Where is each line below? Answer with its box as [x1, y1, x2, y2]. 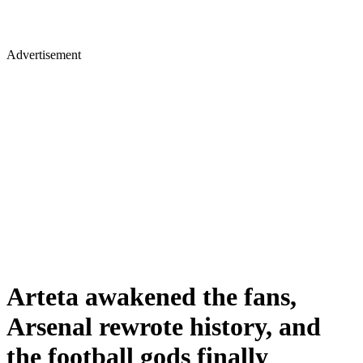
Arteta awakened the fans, [6, 282, 297, 312]
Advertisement [6, 48, 81, 62]
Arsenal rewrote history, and [6, 312, 321, 342]
